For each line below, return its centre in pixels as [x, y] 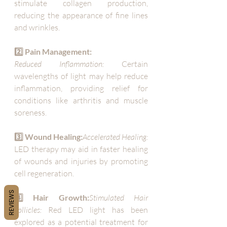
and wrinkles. [37, 27]
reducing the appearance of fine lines [81, 15]
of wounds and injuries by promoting [81, 161]
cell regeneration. [44, 173]
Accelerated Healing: [115, 137]
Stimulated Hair [119, 198]
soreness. [30, 112]
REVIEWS [11, 202]
